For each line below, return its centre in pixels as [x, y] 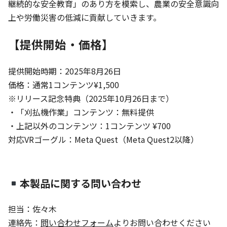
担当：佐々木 [32, 209]
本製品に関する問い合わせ [80, 183]
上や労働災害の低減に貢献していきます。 [85, 17]
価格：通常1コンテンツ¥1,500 [64, 84]
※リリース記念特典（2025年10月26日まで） [91, 98]
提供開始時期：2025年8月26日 [65, 71]
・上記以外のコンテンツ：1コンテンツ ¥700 [89, 125]
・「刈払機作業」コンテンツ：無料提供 [81, 112]
